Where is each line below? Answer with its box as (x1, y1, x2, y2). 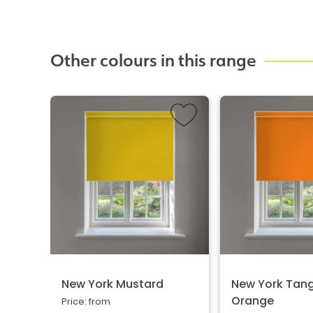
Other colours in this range (50, 48, 256, 73)
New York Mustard (61, 279, 163, 291)
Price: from (61, 297, 110, 307)
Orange (231, 296, 275, 307)
